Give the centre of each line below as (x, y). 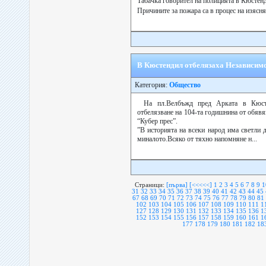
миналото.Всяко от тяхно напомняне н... (197, 139)
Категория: (150, 85)
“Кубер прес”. (157, 121)
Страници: (150, 185)
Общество (185, 85)
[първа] (177, 185)
